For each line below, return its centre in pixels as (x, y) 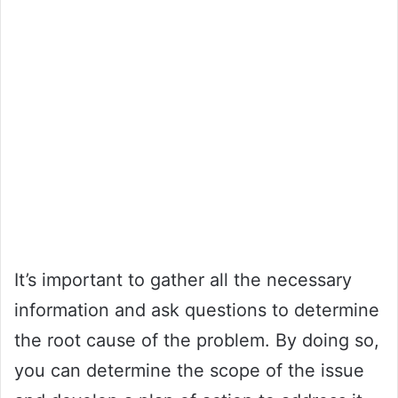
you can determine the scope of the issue (189, 370)
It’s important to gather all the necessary (183, 279)
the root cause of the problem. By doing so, (197, 340)
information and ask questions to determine (197, 310)
